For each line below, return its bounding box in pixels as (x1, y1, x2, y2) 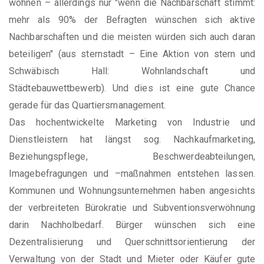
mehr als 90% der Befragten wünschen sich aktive (9, 14, 255, 25)
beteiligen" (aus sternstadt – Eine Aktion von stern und (9, 48, 255, 60)
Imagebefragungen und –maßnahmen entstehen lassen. (9, 167, 255, 179)
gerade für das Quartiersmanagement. (9, 99, 166, 111)
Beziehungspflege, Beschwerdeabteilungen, (9, 150, 255, 162)
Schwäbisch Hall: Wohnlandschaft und (9, 65, 255, 77)
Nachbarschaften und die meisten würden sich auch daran (9, 31, 255, 42)
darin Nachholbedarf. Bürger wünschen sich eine (9, 219, 255, 230)
